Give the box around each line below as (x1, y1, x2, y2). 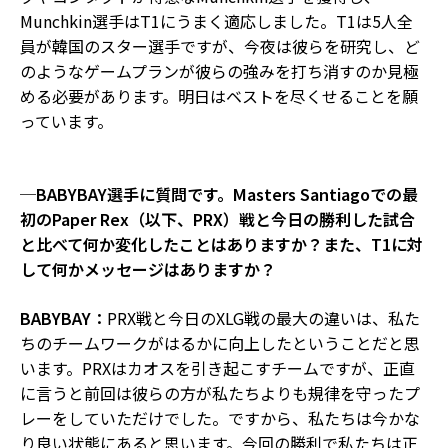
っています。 (20, 108, 113, 133)
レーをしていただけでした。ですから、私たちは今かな (20, 405, 420, 430)
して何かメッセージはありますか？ (20, 256, 276, 281)
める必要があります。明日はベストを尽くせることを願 (20, 83, 418, 108)
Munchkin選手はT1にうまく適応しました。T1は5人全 (20, 8, 413, 33)
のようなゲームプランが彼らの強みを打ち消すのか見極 (20, 58, 419, 83)
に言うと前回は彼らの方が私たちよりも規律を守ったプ (20, 380, 420, 405)
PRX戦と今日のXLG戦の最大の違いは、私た (107, 305, 420, 330)
